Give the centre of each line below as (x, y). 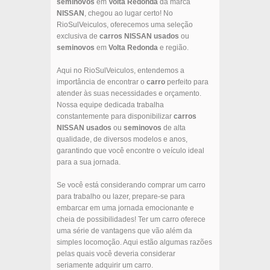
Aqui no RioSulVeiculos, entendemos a (121, 71)
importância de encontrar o (102, 82)
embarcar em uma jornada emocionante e (125, 208)
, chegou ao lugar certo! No (129, 14)
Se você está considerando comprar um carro (131, 185)
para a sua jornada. (89, 162)
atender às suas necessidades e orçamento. (129, 94)
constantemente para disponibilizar (115, 117)
